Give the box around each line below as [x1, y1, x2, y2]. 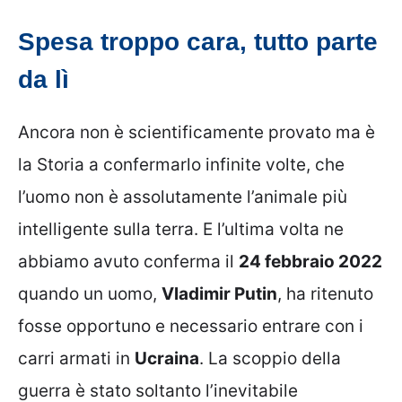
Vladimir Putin [162, 283, 277, 304]
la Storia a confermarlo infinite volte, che [18, 153, 345, 175]
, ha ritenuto [277, 283, 373, 304]
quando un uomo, [18, 283, 162, 304]
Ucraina [135, 347, 199, 369]
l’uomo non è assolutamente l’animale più [18, 186, 347, 207]
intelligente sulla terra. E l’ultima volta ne [18, 218, 344, 240]
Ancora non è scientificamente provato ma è [18, 121, 375, 143]
